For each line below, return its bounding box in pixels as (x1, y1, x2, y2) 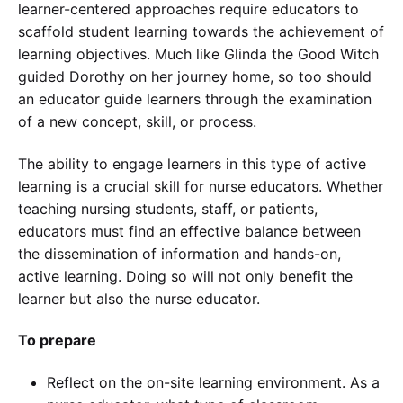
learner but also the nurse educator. (18, 289, 260, 308)
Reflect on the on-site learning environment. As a (47, 372, 380, 391)
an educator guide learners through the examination (18, 90, 372, 109)
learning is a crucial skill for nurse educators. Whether (18, 176, 383, 195)
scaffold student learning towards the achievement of (18, 22, 384, 41)
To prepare (18, 331, 96, 350)
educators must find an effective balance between (18, 221, 361, 240)
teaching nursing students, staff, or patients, (18, 199, 318, 218)
